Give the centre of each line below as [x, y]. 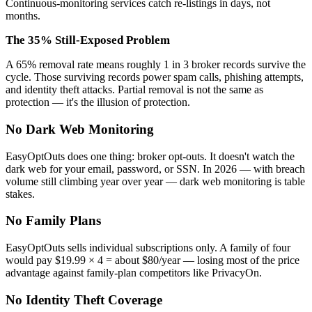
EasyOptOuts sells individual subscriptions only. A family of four [148, 248]
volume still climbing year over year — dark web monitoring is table [155, 181]
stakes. [20, 194]
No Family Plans [53, 221]
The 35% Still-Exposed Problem [88, 40]
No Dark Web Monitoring [80, 129]
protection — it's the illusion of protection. [98, 102]
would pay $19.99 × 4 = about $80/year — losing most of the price [153, 260]
